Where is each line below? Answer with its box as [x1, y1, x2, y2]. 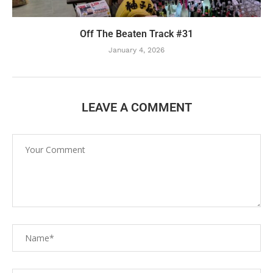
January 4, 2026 [108, 46, 165, 54]
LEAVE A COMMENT [81, 100, 192, 115]
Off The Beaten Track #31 [80, 28, 193, 40]
